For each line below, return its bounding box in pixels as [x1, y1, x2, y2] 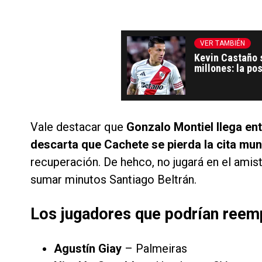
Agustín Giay [54, 242, 122, 256]
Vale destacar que [30, 120, 126, 135]
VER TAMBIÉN [200, 39, 245, 48]
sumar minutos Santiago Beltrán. [30, 173, 196, 187]
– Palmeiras [122, 242, 187, 256]
